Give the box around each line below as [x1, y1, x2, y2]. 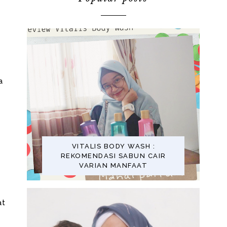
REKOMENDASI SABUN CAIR [60, 152, 166, 160]
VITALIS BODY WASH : [71, 142, 156, 150]
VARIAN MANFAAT [79, 161, 148, 169]
